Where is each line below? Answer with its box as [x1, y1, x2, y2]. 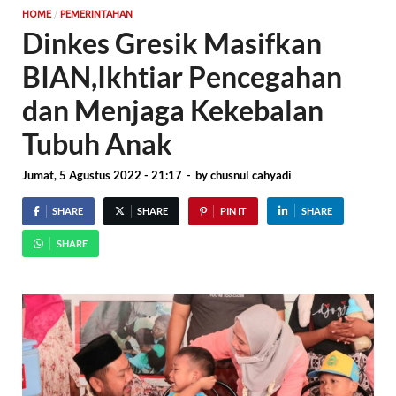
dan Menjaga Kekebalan [22, 92, 324, 127]
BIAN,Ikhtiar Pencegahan [22, 58, 342, 94]
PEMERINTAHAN [60, 8, 133, 19]
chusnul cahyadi [210, 168, 292, 183]
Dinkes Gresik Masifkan [22, 25, 322, 60]
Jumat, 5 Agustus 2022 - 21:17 [22, 168, 182, 183]
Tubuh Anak [22, 126, 172, 161]
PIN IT [219, 205, 247, 217]
